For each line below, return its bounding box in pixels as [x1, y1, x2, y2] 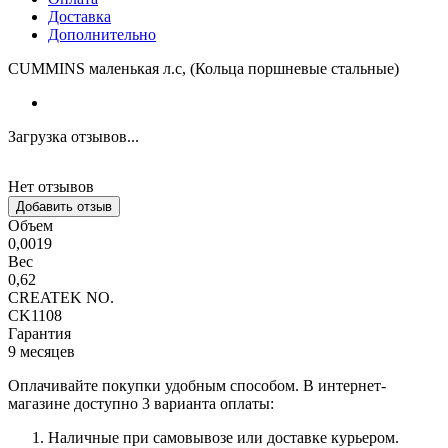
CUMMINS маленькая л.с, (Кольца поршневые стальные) [8, 59, 399, 77]
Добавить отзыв [16, 198, 112, 214]
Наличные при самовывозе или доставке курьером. [48, 428, 399, 446]
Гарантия [8, 324, 71, 342]
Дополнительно [48, 25, 156, 43]
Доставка [48, 7, 111, 25]
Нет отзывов [8, 177, 94, 195]
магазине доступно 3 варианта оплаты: [8, 394, 274, 412]
